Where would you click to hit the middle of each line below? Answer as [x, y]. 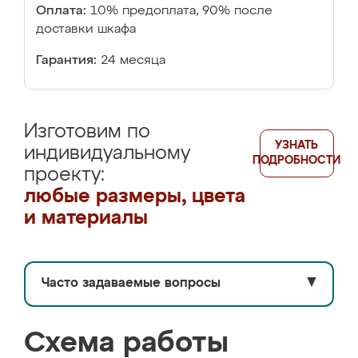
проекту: [64, 175]
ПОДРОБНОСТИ [297, 161]
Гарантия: [66, 61]
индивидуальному [107, 153]
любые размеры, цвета [135, 197]
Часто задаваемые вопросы [131, 284]
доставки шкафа [86, 30]
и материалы [86, 218]
